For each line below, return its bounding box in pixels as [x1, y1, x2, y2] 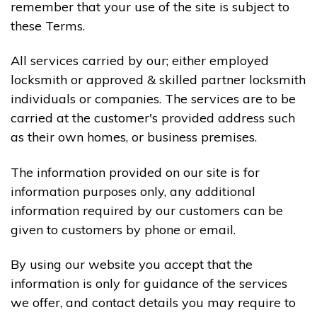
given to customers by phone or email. [11, 221, 236, 238]
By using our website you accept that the [11, 255, 253, 272]
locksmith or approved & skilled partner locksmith [11, 71, 306, 88]
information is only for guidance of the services [11, 275, 287, 292]
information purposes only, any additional [11, 183, 255, 200]
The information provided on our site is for [11, 163, 260, 180]
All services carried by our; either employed [11, 52, 269, 69]
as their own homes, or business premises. [11, 129, 257, 146]
